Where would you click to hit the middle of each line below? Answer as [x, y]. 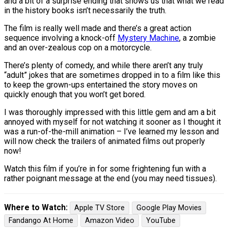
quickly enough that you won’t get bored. [75, 94]
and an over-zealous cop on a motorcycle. [78, 47]
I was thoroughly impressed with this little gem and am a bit [110, 112]
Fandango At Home [41, 220]
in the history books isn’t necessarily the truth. [85, 10]
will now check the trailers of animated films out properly [105, 141]
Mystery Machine [148, 38]
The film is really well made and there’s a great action [98, 28]
